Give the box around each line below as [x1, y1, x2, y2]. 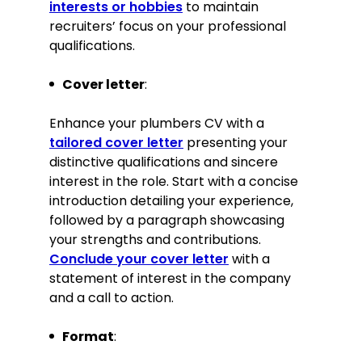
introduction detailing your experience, [49, 192, 293, 211]
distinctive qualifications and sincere [49, 153, 278, 172]
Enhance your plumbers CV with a [49, 114, 264, 133]
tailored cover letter [49, 133, 183, 153]
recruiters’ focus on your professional [49, 17, 286, 36]
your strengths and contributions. [49, 230, 261, 250]
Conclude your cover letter [49, 250, 229, 269]
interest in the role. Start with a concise [49, 172, 298, 192]
